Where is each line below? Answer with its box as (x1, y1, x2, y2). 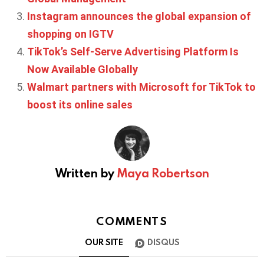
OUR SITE (84, 236, 123, 248)
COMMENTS (96, 213, 168, 228)
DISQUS (147, 236, 180, 248)
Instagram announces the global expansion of (27, 9, 251, 22)
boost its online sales (27, 98, 133, 111)
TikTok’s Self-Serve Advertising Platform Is (27, 45, 239, 58)
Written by (55, 164, 117, 180)
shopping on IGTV (27, 27, 114, 40)
